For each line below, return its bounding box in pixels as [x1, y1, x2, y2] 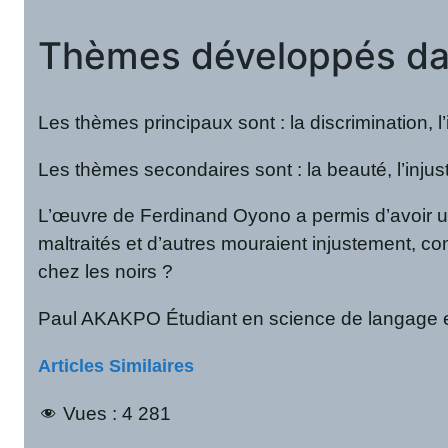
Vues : [63, 403, 118, 425]
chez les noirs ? [38, 261, 179, 283]
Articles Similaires [38, 356, 195, 377]
